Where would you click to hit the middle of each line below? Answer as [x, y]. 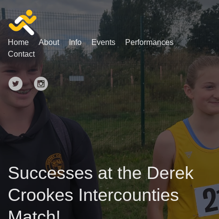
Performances [149, 42]
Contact [21, 54]
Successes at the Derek [101, 173]
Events [103, 42]
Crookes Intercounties [93, 195]
